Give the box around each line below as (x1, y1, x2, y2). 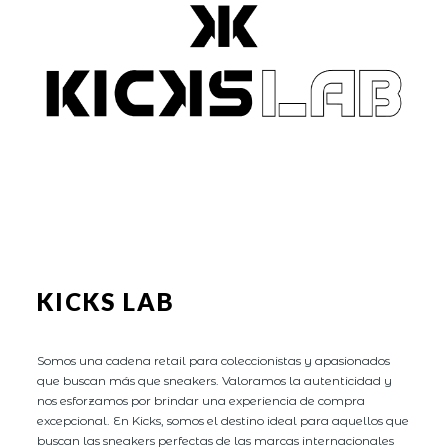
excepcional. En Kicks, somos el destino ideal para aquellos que (37, 412, 410, 428)
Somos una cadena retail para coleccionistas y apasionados (37, 352, 391, 368)
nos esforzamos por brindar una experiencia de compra (37, 392, 366, 408)
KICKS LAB (37, 286, 176, 316)
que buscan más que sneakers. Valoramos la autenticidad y (37, 372, 393, 388)
